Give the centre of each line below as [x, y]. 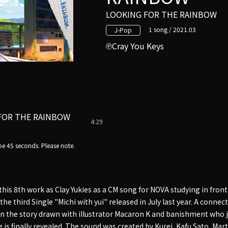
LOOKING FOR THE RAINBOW [161, 14]
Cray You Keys [138, 46]
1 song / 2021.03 [172, 29]
